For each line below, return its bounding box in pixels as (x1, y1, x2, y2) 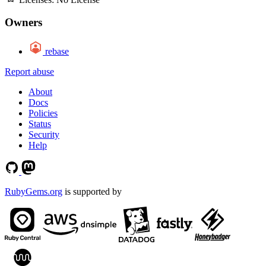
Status (28, 119, 51, 129)
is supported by (62, 186, 122, 197)
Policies (28, 108, 58, 119)
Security (28, 129, 59, 140)
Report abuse (5, 66, 54, 77)
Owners (5, 16, 42, 29)
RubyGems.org (5, 186, 62, 197)
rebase (45, 46, 69, 57)
